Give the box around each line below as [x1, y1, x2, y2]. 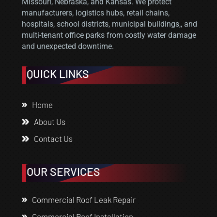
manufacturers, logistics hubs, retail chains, [21, 8, 170, 17]
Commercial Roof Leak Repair [31, 194, 136, 204]
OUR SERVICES [26, 164, 100, 178]
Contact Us [33, 133, 73, 143]
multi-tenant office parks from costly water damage [21, 30, 196, 40]
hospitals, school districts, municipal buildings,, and [21, 19, 197, 29]
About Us [33, 116, 65, 126]
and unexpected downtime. [21, 41, 114, 51]
